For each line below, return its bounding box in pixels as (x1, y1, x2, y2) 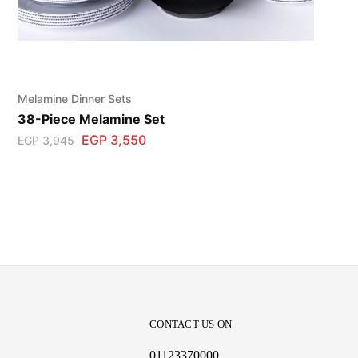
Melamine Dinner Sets (17, 92, 132, 106)
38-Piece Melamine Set (17, 111, 165, 128)
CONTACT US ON (149, 317, 233, 330)
